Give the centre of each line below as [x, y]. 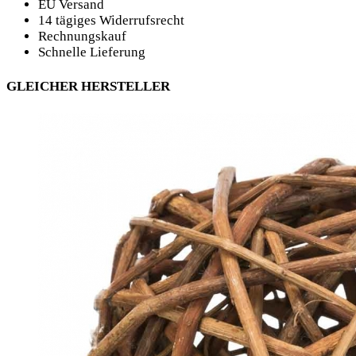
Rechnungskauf [82, 37]
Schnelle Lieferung [92, 52]
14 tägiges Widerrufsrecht [111, 21]
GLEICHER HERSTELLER [88, 87]
